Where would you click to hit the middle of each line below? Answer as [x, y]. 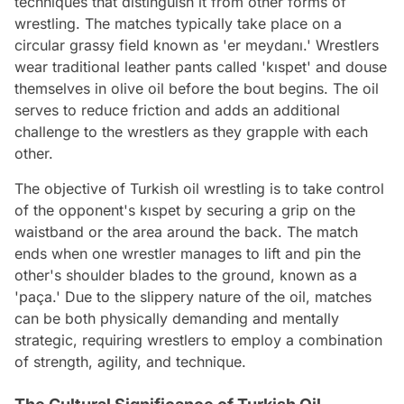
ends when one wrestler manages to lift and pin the [188, 253]
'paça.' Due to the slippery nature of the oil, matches [193, 296]
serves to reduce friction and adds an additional [177, 110]
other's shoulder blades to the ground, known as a [186, 275]
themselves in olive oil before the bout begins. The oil [197, 88]
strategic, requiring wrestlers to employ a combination [198, 340]
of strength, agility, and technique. [130, 361]
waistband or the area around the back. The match [186, 231]
